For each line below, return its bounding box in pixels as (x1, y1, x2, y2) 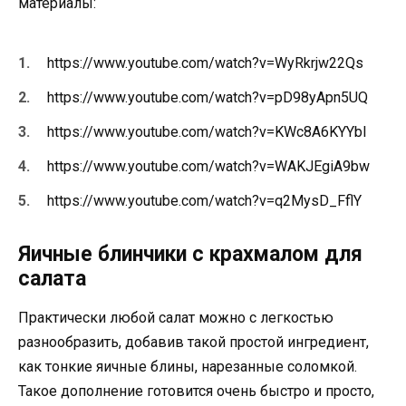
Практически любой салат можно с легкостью (18, 309, 333, 327)
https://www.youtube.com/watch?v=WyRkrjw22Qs (47, 53, 363, 72)
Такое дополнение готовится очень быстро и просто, (18, 382, 374, 401)
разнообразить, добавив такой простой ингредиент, (18, 333, 369, 352)
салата (18, 266, 86, 292)
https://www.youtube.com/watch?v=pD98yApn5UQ (47, 88, 368, 106)
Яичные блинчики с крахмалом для (18, 242, 362, 267)
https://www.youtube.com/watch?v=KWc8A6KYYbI (47, 123, 367, 141)
